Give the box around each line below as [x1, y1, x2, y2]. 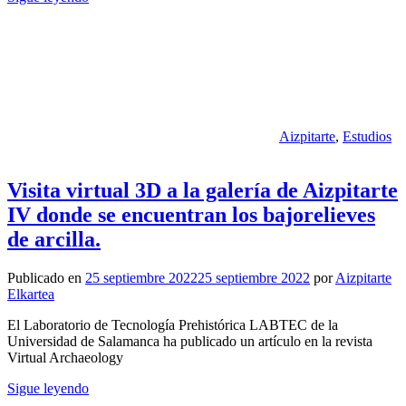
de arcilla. [7, 227, 101, 252]
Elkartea [7, 286, 54, 303]
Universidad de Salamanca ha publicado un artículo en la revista [7, 333, 372, 350]
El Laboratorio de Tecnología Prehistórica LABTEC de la [7, 317, 338, 333]
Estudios [343, 128, 391, 144]
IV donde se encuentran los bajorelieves [7, 203, 375, 227]
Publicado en [7, 270, 85, 286]
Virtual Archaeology [7, 350, 123, 366]
